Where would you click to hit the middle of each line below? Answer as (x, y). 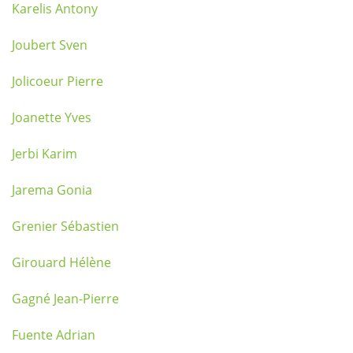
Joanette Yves (52, 117)
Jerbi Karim (45, 154)
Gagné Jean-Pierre (65, 299)
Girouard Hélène (61, 262)
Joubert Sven (50, 45)
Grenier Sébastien (65, 226)
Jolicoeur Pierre (58, 81)
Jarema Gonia (52, 190)
